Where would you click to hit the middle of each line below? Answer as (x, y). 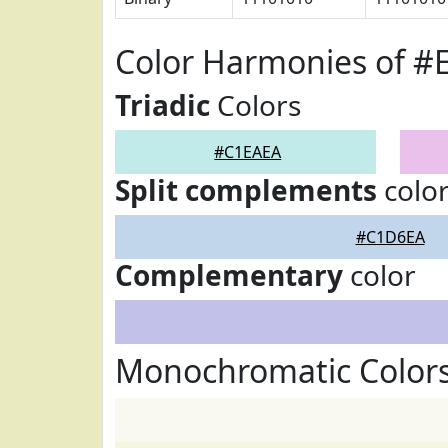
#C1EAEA (248, 152)
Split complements (246, 190)
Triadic (162, 105)
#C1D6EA (390, 237)
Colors (255, 105)
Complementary (229, 275)
